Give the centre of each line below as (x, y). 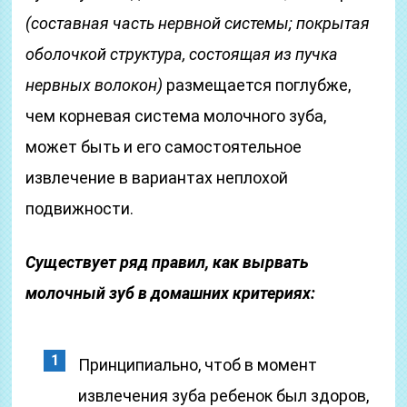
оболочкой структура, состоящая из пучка (182, 54)
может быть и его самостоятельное (164, 147)
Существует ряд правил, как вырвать (168, 262)
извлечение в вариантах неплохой (157, 178)
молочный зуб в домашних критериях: (171, 293)
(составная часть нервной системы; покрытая (198, 23)
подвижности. (80, 208)
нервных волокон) (94, 85)
